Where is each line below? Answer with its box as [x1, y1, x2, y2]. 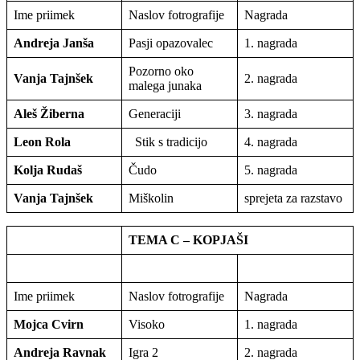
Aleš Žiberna [14, 106, 84, 121]
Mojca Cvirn [14, 317, 84, 331]
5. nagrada [244, 162, 297, 177]
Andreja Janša [14, 35, 94, 50]
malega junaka [129, 78, 205, 92]
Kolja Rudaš [14, 162, 82, 177]
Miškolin [129, 190, 177, 205]
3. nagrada [244, 106, 297, 121]
